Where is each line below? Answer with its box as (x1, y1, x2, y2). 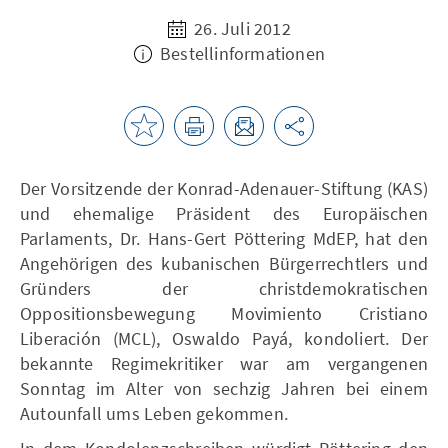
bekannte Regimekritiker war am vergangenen (20, 352, 428, 375)
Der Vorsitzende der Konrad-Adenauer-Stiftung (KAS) (20, 177, 428, 200)
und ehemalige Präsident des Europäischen (20, 202, 428, 225)
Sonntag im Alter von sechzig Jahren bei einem (20, 377, 428, 400)
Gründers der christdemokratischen (20, 277, 428, 300)
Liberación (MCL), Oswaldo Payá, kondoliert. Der (20, 327, 428, 350)
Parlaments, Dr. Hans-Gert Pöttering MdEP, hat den (20, 227, 428, 250)
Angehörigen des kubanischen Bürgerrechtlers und (20, 252, 428, 275)
